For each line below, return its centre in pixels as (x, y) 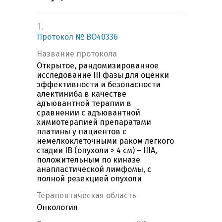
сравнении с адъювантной (88, 113)
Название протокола (77, 54)
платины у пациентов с (82, 132)
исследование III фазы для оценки (103, 75)
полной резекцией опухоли (89, 179)
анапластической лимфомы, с (94, 169)
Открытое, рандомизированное (98, 66)
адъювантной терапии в (84, 104)
